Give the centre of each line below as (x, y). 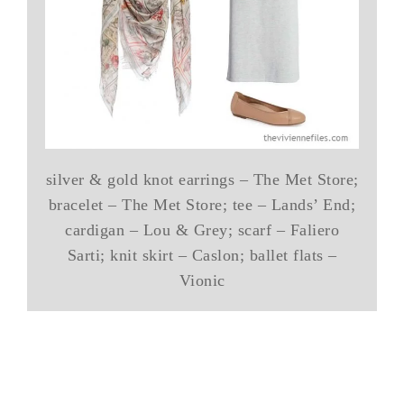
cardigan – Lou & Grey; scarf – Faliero (202, 230)
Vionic (202, 280)
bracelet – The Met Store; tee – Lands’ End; (202, 204)
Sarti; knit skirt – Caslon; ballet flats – (202, 255)
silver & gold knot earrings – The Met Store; (202, 179)
